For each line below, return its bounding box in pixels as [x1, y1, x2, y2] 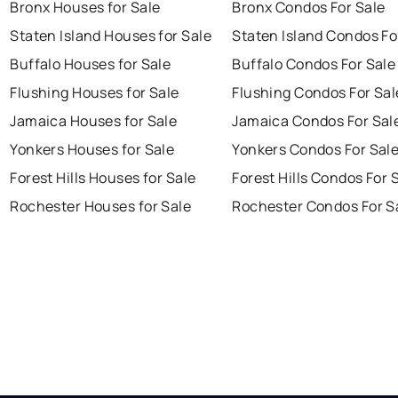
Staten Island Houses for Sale [10, 26, 211, 46]
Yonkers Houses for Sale [10, 139, 175, 160]
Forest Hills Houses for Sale [10, 168, 196, 188]
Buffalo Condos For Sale [232, 54, 396, 75]
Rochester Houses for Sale [10, 196, 192, 217]
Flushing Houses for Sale [10, 83, 179, 103]
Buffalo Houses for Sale [10, 54, 171, 75]
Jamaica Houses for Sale [10, 111, 178, 131]
